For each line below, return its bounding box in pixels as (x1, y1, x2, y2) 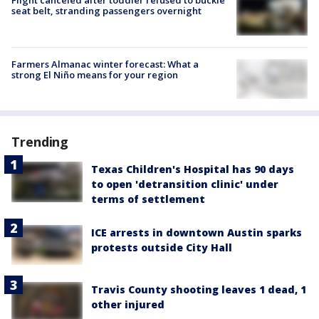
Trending (11, 132, 69, 150)
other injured (91, 298, 164, 312)
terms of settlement (91, 192, 205, 206)
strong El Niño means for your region (11, 68, 178, 81)
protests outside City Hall (91, 240, 232, 254)
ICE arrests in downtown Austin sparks (91, 225, 302, 239)
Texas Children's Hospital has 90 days (91, 162, 294, 176)
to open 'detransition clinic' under (91, 177, 278, 191)
